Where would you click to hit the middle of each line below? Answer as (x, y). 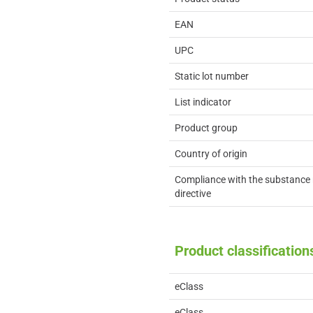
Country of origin (211, 154)
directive (193, 194)
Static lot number (212, 76)
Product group (206, 128)
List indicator (203, 102)
